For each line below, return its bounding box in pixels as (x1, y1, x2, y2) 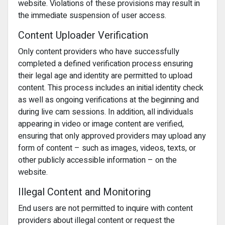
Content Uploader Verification (18, 28, 148, 43)
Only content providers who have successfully (18, 46, 179, 58)
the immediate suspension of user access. (18, 10, 166, 22)
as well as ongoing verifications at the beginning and (18, 94, 199, 106)
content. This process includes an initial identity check (18, 82, 203, 94)
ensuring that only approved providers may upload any (18, 130, 206, 142)
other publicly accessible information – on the (18, 154, 177, 166)
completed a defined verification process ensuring (18, 58, 193, 70)
